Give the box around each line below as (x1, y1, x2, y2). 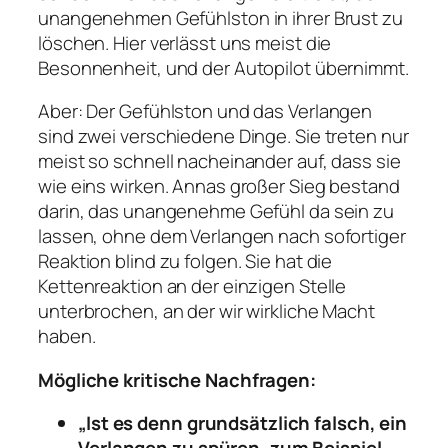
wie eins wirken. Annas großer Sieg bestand (38, 173, 400, 200)
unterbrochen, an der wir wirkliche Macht (38, 298, 375, 325)
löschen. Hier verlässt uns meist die (38, 29, 332, 56)
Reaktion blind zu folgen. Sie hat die (38, 248, 333, 275)
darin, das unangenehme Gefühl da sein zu (38, 198, 394, 225)
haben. (38, 323, 96, 350)
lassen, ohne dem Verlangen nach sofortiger (38, 223, 406, 250)
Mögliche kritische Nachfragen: (38, 366, 316, 393)
